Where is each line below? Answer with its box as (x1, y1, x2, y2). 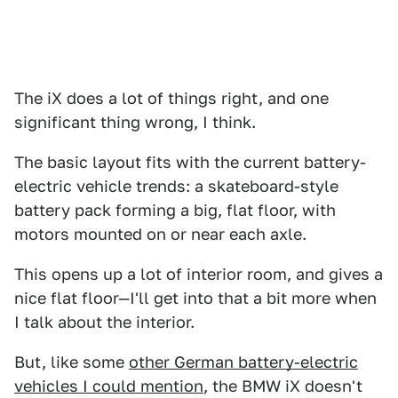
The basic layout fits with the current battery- (14, 153, 366, 172)
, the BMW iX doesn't (203, 377, 362, 396)
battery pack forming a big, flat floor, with (14, 201, 336, 220)
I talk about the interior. (14, 313, 195, 332)
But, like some (14, 353, 129, 372)
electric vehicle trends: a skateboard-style (14, 177, 338, 196)
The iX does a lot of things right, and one (14, 89, 329, 108)
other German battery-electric (129, 353, 358, 372)
